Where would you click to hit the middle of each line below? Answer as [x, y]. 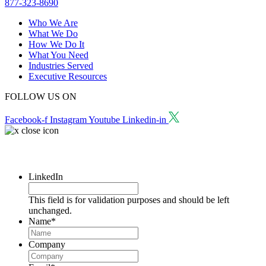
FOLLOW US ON [41, 97]
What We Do [53, 34]
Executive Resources [68, 77]
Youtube [104, 120]
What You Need [58, 55]
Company [47, 244]
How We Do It [56, 45]
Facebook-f [26, 120]
